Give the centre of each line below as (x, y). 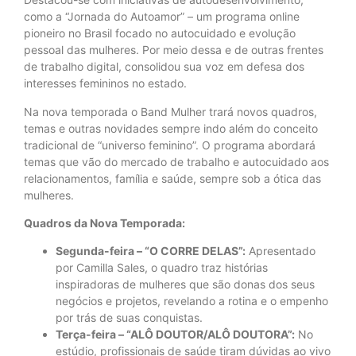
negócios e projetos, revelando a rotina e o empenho (192, 301)
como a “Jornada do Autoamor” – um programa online (162, 17)
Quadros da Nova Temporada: (104, 223)
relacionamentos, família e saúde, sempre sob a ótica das (172, 178)
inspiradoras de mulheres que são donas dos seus (185, 284)
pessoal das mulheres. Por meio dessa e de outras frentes (174, 50)
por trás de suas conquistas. (129, 318)
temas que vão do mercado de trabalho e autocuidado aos (176, 161)
